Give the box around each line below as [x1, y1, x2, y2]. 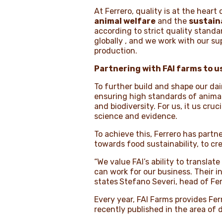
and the [156, 16, 189, 26]
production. [94, 46, 140, 55]
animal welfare [94, 16, 156, 26]
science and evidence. [94, 111, 178, 121]
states [94, 176, 118, 186]
